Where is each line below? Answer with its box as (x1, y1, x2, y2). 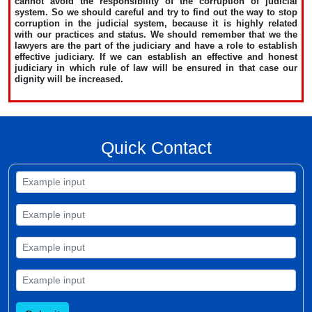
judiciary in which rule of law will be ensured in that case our (15, 62, 297, 73)
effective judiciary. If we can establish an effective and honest (15, 51, 297, 62)
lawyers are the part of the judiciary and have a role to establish (15, 40, 297, 51)
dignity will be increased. (15, 73, 123, 84)
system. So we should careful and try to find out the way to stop (15, 6, 297, 17)
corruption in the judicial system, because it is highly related (15, 17, 297, 29)
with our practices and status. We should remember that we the (15, 29, 297, 40)
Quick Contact (100, 137, 212, 157)
